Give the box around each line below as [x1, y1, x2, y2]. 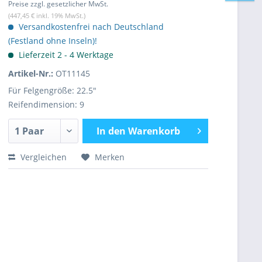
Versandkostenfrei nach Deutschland [16, 21, 164, 32]
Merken [95, 151, 125, 163]
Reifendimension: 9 [8, 99, 84, 110]
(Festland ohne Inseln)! [8, 35, 97, 46]
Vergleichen [18, 151, 67, 163]
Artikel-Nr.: [8, 68, 56, 79]
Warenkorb [127, 125, 180, 137]
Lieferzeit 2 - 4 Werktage [16, 49, 113, 60]
